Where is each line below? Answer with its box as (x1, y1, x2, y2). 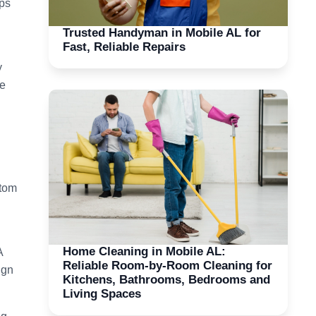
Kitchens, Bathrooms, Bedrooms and (62, 272, 270, 286)
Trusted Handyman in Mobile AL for (62, 25, 261, 39)
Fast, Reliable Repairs (62, 39, 186, 54)
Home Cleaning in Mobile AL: (62, 244, 226, 258)
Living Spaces (62, 286, 141, 300)
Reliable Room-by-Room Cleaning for (62, 258, 272, 272)
